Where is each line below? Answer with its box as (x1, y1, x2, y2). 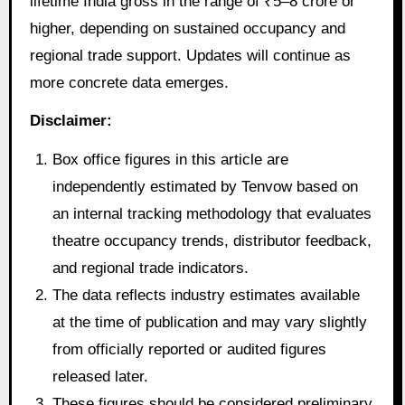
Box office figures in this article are (52, 151, 289, 169)
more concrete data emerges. (29, 73, 229, 91)
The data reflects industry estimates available (52, 287, 361, 305)
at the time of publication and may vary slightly (52, 314, 368, 332)
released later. (52, 368, 149, 386)
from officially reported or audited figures (52, 341, 327, 359)
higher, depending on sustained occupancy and (29, 19, 345, 37)
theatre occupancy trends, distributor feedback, (52, 232, 372, 250)
